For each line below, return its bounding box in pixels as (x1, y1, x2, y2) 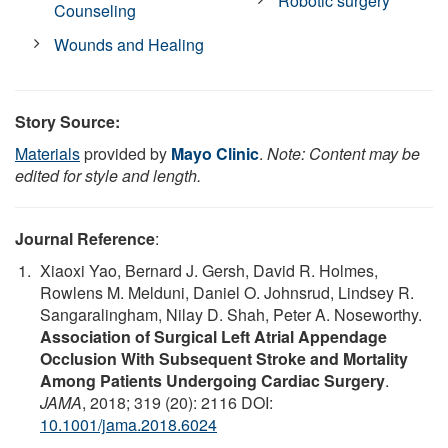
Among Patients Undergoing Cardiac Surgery (40, 368, 385, 392)
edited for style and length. (15, 163, 201, 187)
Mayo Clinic (171, 141, 259, 165)
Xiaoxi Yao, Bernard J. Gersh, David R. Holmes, (40, 258, 378, 282)
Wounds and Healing (54, 32, 205, 56)
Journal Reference (15, 226, 155, 250)
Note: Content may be (267, 141, 420, 165)
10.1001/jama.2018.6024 (40, 412, 217, 436)
